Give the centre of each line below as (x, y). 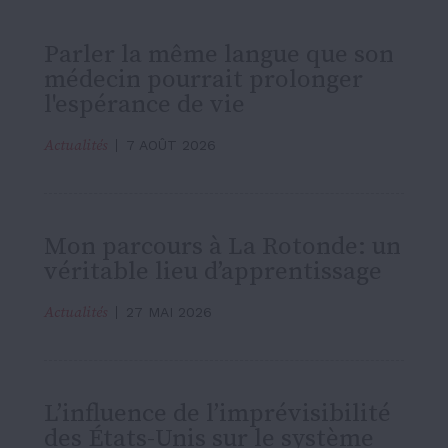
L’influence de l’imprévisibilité (217, 413)
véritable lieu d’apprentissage (213, 271)
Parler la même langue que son (219, 54)
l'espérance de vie (144, 104)
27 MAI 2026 (169, 311)
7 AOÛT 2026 (171, 144)
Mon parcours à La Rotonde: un (222, 246)
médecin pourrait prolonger (203, 79)
